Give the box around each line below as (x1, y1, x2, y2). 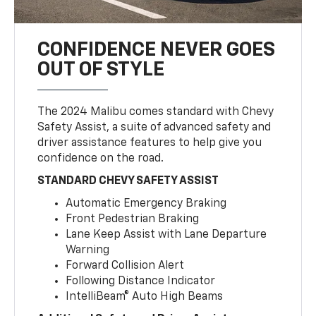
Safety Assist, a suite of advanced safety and (37, 122, 272, 134)
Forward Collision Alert (66, 260, 185, 272)
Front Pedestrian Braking (66, 214, 200, 226)
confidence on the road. (37, 153, 164, 165)
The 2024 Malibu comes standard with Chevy (37, 107, 274, 119)
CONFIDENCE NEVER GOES (37, 40, 276, 61)
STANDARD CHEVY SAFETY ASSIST (37, 176, 219, 188)
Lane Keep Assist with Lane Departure (66, 229, 267, 241)
